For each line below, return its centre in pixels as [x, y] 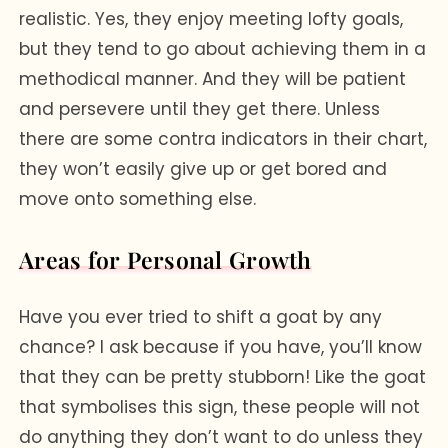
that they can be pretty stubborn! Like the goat [223, 376]
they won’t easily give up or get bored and [203, 168]
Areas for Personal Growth [165, 259]
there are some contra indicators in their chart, [223, 138]
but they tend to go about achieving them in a [223, 48]
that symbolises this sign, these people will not [220, 406]
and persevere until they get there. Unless [200, 108]
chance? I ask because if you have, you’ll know [221, 346]
